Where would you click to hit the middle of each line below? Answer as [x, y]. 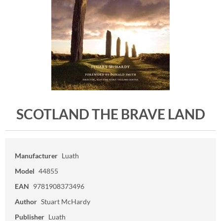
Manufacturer [36, 156]
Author [26, 202]
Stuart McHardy [66, 202]
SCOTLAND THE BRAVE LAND [110, 114]
